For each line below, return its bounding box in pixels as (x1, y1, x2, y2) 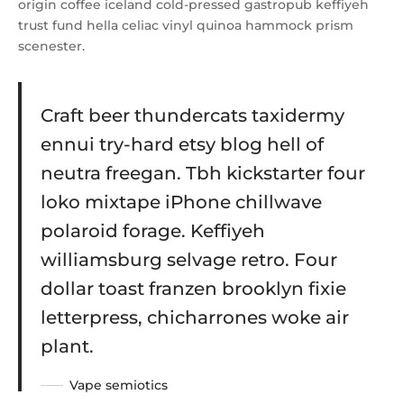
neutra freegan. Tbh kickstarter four (40, 162, 365, 185)
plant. (40, 335, 94, 358)
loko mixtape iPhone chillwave (40, 191, 322, 214)
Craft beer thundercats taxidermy (40, 105, 344, 127)
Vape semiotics (69, 377, 168, 394)
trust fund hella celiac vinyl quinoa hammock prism (18, 17, 353, 34)
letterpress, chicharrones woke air (40, 307, 349, 329)
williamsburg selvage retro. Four (40, 249, 337, 271)
